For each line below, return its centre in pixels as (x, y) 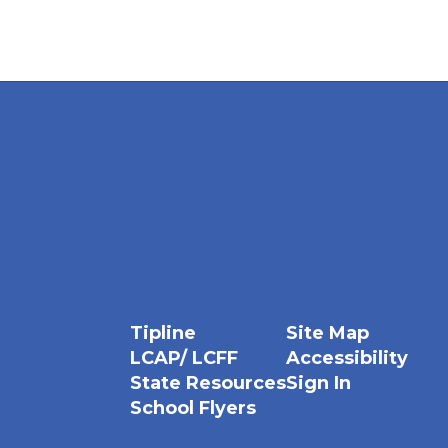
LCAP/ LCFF (183, 358)
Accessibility (346, 358)
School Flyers (192, 408)
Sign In (318, 383)
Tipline (162, 333)
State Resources (207, 383)
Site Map (327, 333)
